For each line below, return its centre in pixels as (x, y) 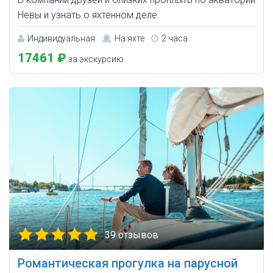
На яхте (129, 39)
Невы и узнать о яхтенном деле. (89, 15)
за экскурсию (95, 59)
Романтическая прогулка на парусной (128, 264)
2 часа (175, 39)
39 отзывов (132, 235)
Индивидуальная (61, 39)
